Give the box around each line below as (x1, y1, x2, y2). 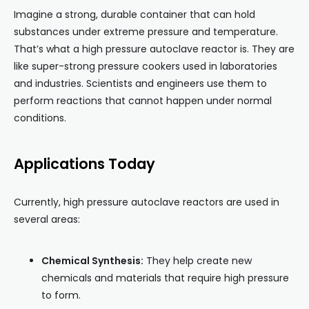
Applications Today (14, 154, 155, 175)
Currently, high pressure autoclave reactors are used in (14, 195, 279, 210)
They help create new (143, 254, 252, 268)
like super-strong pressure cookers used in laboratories (14, 59, 277, 74)
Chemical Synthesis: (41, 254, 143, 268)
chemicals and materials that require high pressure (41, 271, 289, 286)
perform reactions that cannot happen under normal (14, 94, 272, 108)
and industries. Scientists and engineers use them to (14, 77, 267, 91)
